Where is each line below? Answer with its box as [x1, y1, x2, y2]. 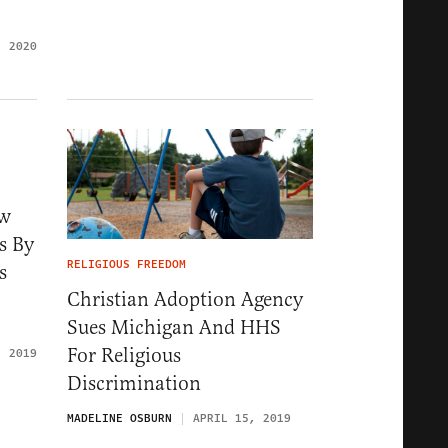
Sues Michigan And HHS [67, 314, 281, 340]
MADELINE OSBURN [67, 409, 172, 427]
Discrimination [67, 370, 201, 396]
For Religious [67, 342, 181, 368]
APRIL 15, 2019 [193, 409, 291, 427]
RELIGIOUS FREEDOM [67, 255, 186, 273]
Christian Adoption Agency [67, 286, 303, 312]
